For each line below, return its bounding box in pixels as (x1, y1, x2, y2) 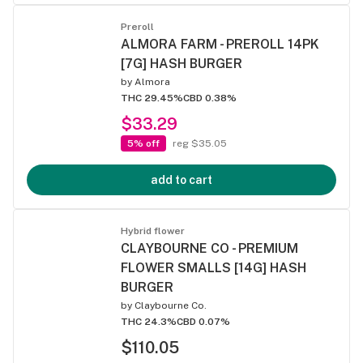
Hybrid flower (121, 225, 185, 237)
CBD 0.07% (177, 316, 230, 327)
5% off (127, 138, 160, 149)
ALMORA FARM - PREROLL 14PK (121, 36, 319, 52)
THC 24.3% (121, 316, 177, 327)
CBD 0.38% (183, 92, 237, 104)
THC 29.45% (121, 92, 183, 104)
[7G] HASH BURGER (121, 56, 242, 71)
